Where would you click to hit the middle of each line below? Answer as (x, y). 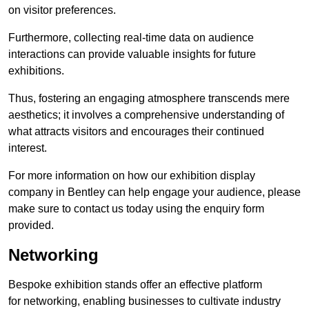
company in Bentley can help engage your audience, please (154, 192)
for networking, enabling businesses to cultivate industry (144, 301)
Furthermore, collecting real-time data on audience (131, 38)
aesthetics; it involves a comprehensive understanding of (146, 115)
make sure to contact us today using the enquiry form (136, 209)
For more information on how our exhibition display (132, 176)
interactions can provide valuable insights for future (132, 54)
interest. (28, 148)
